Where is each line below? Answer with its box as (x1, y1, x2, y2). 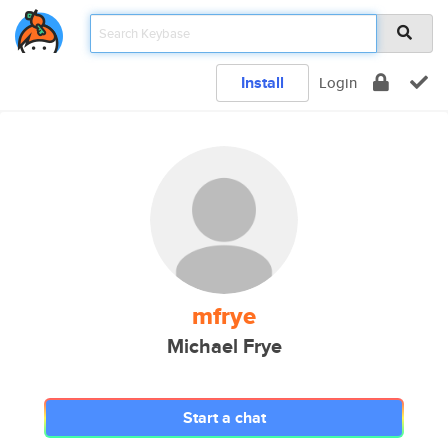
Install (241, 71, 284, 94)
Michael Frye (166, 332, 282, 361)
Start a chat (182, 406, 266, 429)
